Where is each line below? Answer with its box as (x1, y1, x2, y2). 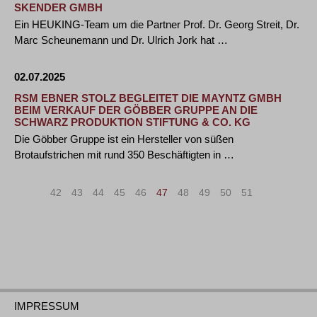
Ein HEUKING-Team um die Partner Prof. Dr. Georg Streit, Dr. (14, 18, 299, 30)
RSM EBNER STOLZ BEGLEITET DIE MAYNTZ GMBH (14, 92, 282, 104)
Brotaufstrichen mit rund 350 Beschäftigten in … (14, 149, 234, 161)
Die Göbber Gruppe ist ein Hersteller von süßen (14, 133, 234, 145)
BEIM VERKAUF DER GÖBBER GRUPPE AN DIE (14, 104, 258, 116)
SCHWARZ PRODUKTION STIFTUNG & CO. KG (14, 116, 250, 128)
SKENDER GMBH (14, 1, 103, 13)
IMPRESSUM (14, 300, 79, 312)
